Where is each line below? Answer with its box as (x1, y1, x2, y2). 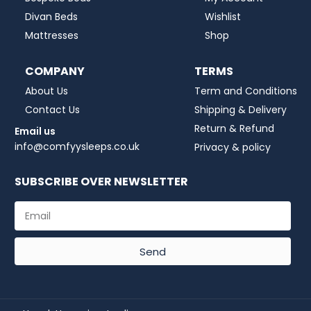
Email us (15, 124, 56, 138)
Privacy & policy (194, 140, 271, 154)
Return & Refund (194, 121, 275, 135)
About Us (25, 83, 69, 98)
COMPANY (25, 62, 85, 79)
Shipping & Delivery (194, 102, 287, 117)
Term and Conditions (194, 83, 298, 98)
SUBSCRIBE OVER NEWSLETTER (15, 174, 189, 190)
